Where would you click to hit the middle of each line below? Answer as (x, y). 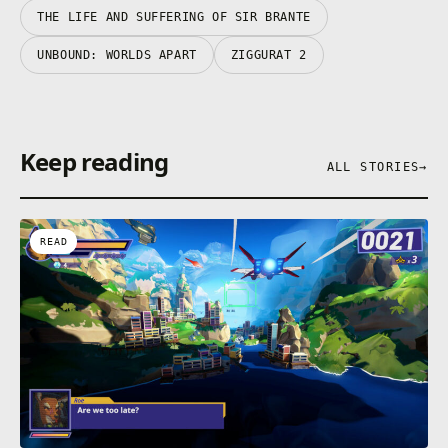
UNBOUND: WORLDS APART (117, 54)
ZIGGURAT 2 (268, 54)
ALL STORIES (373, 166)
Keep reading (94, 161)
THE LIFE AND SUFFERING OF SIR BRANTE (174, 16)
